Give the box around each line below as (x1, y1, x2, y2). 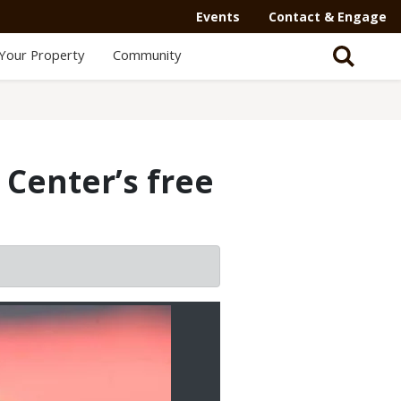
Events (196, 8, 240, 25)
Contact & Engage (269, 8, 387, 25)
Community (112, 46, 181, 64)
